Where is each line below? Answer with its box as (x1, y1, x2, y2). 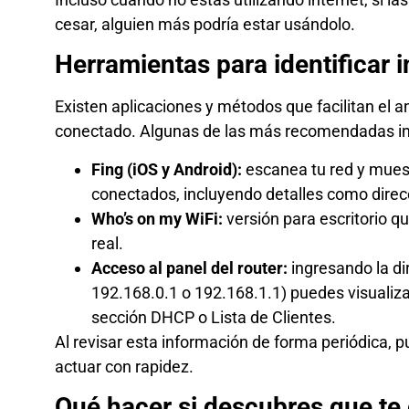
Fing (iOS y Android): (91, 159, 242, 179)
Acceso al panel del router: (91, 257, 288, 278)
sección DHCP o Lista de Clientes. (91, 307, 336, 327)
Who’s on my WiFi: (91, 208, 223, 228)
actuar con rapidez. (55, 356, 194, 376)
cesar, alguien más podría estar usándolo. (55, 15, 355, 35)
